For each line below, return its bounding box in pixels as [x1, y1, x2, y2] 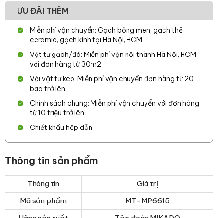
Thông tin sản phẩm [5, 154, 98, 166]
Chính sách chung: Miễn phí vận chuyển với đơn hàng [30, 99, 199, 108]
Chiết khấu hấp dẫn [30, 123, 92, 132]
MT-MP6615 [125, 196, 170, 205]
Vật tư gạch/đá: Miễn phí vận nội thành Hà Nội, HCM [30, 50, 196, 59]
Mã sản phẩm [20, 196, 67, 205]
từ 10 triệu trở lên [30, 109, 84, 117]
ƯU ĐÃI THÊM [17, 6, 69, 16]
